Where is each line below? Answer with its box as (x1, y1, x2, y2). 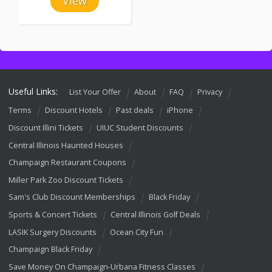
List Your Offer (69, 86, 121, 97)
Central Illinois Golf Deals (110, 209, 200, 220)
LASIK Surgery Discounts (8, 226, 97, 237)
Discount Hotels (45, 104, 103, 115)
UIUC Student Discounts (97, 122, 183, 133)
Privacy (197, 86, 222, 97)
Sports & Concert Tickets (8, 209, 97, 220)
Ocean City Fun (110, 226, 163, 237)
